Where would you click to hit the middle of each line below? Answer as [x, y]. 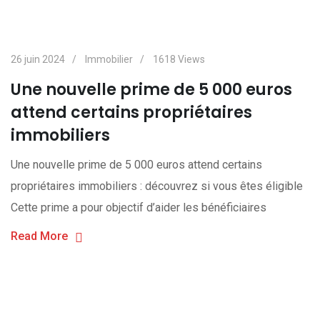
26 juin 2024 [38, 59]
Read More [39, 236]
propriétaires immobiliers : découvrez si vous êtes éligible [157, 186]
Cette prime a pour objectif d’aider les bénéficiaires [139, 207]
